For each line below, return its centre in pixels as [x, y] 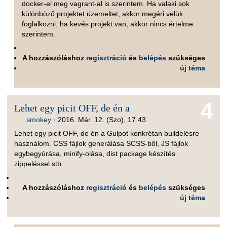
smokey [39, 119]
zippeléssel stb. [39, 164]
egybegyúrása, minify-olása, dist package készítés [95, 154]
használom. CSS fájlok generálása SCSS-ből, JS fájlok [101, 143]
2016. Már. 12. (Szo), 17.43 [102, 119]
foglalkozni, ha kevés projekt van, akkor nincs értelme [107, 24]
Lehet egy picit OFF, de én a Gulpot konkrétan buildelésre [107, 133]
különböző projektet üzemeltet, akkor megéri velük [102, 14]
